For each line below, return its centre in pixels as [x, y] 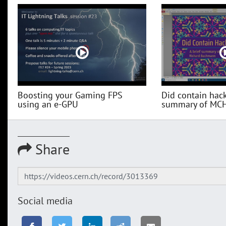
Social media [45, 201]
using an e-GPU [48, 104]
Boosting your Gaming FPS [70, 95]
